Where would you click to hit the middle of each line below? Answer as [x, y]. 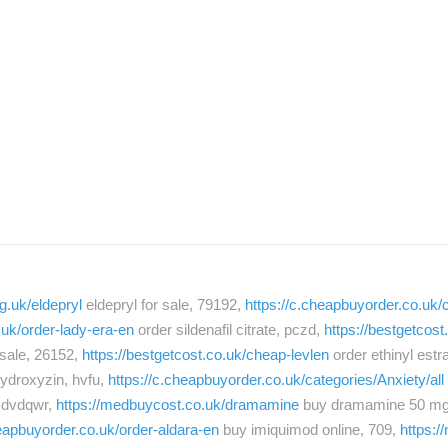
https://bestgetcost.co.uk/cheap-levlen [205, 355]
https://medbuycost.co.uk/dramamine [177, 405]
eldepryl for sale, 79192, [163, 305]
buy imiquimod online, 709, [309, 430]
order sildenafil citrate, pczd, [229, 330]
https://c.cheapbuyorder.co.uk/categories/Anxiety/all [276, 380]
